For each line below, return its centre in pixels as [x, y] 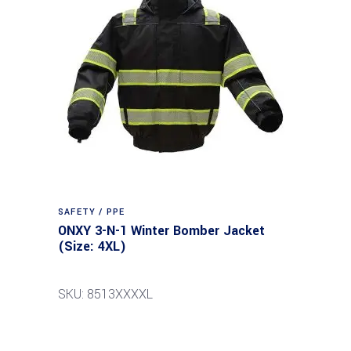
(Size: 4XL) [92, 246]
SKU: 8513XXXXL [105, 294]
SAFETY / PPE [92, 212]
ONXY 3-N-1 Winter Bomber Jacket [161, 231]
